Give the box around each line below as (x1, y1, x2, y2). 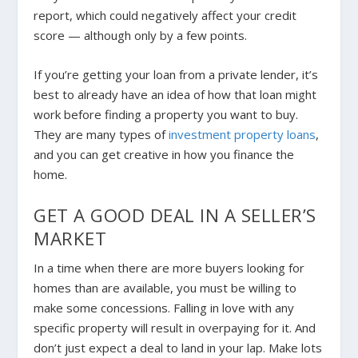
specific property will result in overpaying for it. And (34, 320, 316, 336)
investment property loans (169, 126, 316, 143)
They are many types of (34, 126, 169, 143)
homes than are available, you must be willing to (34, 280, 297, 296)
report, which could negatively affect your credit (34, 7, 297, 24)
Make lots (268, 340, 323, 356)
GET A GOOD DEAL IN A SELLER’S (34, 203, 316, 229)
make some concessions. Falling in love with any (34, 300, 295, 316)
